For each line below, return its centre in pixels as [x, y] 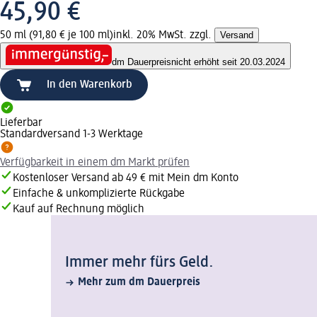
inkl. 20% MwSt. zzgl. [164, 35]
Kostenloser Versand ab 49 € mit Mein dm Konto [126, 179]
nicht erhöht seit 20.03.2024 [228, 62]
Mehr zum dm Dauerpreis [139, 283]
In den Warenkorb [90, 85]
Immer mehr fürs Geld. [139, 263]
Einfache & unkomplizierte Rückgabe [99, 194]
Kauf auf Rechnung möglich [79, 210]
